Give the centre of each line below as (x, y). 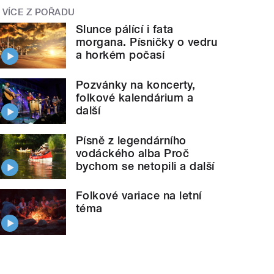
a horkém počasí (120, 55)
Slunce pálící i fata (125, 29)
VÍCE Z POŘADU (39, 12)
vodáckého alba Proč (133, 153)
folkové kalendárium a (135, 98)
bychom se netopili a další (145, 166)
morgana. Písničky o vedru (147, 42)
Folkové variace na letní (139, 196)
